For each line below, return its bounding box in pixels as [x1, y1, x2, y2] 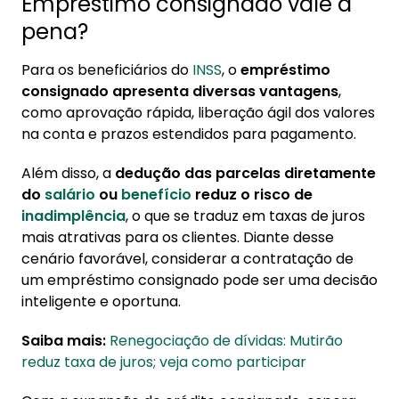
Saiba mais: [21, 330, 106, 352]
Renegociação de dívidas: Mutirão [110, 330, 343, 352]
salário [45, 184, 95, 206]
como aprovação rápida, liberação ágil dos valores [21, 102, 375, 124]
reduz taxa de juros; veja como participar [21, 352, 306, 373]
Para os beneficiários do [21, 60, 192, 81]
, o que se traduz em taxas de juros [126, 206, 365, 227]
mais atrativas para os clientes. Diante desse [21, 227, 334, 248]
